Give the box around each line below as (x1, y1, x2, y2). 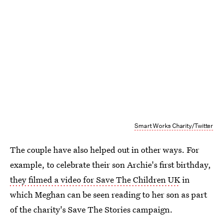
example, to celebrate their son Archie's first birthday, (10, 158, 211, 170)
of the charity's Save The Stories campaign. (10, 203, 173, 215)
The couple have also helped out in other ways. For (10, 143, 199, 155)
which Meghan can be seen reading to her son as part (10, 188, 207, 200)
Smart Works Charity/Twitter (134, 121, 213, 130)
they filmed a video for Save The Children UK (10, 173, 180, 185)
